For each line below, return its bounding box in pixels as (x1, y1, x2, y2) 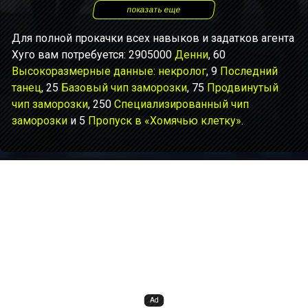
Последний (220, 65, 278, 78)
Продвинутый (207, 81, 278, 94)
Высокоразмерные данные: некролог (12, 65, 206, 78)
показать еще (126, 5, 182, 14)
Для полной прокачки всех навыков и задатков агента (12, 32, 294, 45)
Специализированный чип (114, 98, 249, 111)
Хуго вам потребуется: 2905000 (12, 48, 175, 61)
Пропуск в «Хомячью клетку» (88, 114, 241, 127)
